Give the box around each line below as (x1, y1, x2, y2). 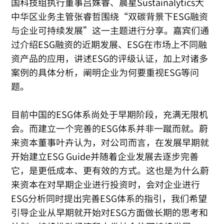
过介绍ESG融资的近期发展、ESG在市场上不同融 (11, 37, 207, 51)
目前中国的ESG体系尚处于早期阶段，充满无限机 (11, 107, 208, 121)
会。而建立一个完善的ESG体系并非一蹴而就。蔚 (11, 121, 208, 135)
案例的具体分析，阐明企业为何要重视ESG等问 (11, 65, 199, 79)
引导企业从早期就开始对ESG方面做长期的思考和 (11, 205, 208, 219)
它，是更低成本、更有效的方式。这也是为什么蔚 (11, 163, 209, 177)
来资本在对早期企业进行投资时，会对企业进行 (11, 177, 200, 191)
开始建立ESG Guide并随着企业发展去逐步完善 (11, 149, 199, 163)
